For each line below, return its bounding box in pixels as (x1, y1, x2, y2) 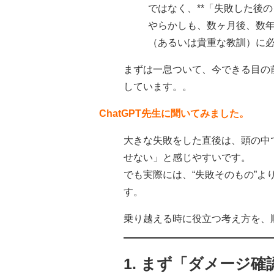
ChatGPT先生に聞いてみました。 (99, 108, 249, 119)
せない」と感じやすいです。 (124, 152, 251, 163)
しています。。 (124, 81, 192, 92)
